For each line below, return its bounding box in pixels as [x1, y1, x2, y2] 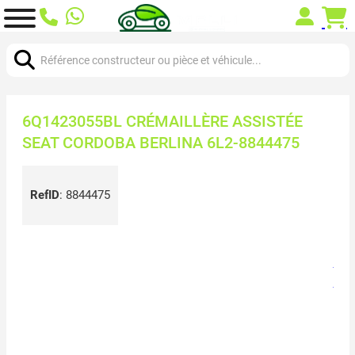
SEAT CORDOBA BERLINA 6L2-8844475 [21, 132, 300, 152]
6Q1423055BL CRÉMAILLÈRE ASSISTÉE [21, 111, 303, 131]
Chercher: [5, 33, 56, 48]
